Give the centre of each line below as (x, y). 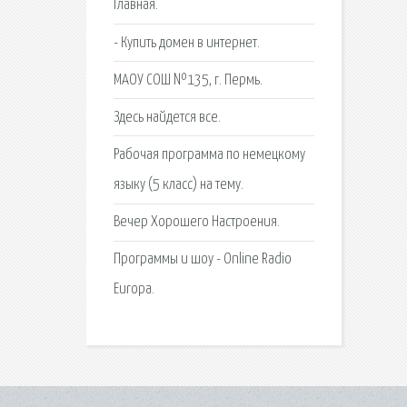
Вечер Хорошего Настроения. (196, 223)
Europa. (134, 290)
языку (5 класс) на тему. (178, 185)
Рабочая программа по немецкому (209, 155)
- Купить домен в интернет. (186, 43)
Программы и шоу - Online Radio (202, 260)
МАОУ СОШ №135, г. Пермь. (188, 80)
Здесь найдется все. (167, 117)
